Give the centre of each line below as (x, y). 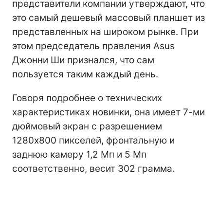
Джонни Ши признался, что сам (83, 60)
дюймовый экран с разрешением (87, 126)
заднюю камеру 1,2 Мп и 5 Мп (79, 154)
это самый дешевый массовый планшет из (109, 18)
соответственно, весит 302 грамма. (93, 168)
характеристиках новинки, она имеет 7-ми (109, 112)
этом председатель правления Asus (93, 46)
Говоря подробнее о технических (87, 98)
